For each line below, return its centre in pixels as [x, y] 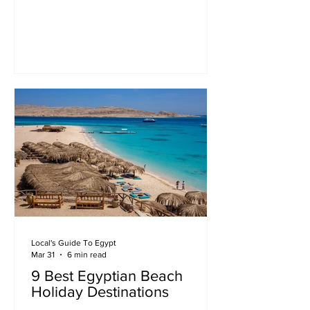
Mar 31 [43, 254]
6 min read [87, 254]
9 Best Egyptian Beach [107, 276]
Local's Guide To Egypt [74, 243]
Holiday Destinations [100, 292]
